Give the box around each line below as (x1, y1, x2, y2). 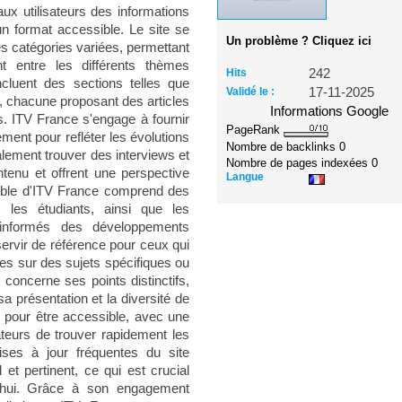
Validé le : (226, 85, 275, 98)
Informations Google (270, 104, 389, 118)
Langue (226, 170, 265, 183)
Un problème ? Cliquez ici (226, 34, 372, 48)
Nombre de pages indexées (226, 155, 372, 170)
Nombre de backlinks (226, 139, 340, 153)
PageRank (226, 123, 284, 136)
